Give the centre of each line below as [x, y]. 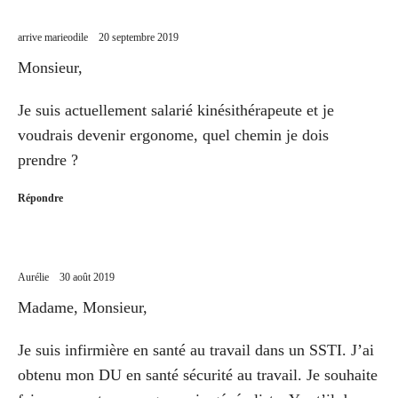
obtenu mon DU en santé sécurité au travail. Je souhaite [198, 374]
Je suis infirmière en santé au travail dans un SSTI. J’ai [196, 350]
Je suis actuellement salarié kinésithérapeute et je [176, 110]
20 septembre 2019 [139, 37]
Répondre [40, 198]
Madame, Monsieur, [83, 307]
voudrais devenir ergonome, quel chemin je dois [173, 135]
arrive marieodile [53, 37]
